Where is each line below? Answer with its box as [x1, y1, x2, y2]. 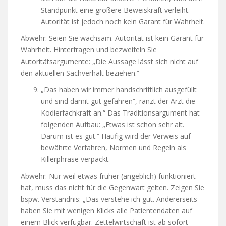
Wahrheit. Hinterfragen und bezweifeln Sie [21, 44, 157, 54]
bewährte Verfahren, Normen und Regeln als [41, 142, 186, 152]
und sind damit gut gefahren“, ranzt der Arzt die [41, 96, 195, 106]
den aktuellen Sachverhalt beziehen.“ [21, 68, 139, 78]
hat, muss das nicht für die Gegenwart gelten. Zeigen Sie [21, 182, 204, 192]
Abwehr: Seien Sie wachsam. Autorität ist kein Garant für [21, 33, 204, 43]
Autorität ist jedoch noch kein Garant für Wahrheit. [41, 16, 205, 26]
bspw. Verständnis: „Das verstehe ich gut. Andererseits [21, 194, 197, 204]
